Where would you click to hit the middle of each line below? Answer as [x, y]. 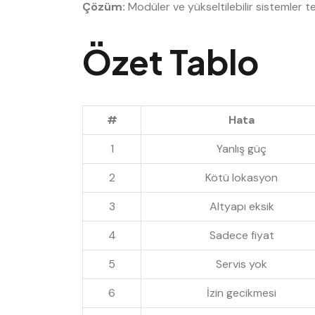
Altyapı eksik [242, 207]
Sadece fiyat [242, 236]
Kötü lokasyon [242, 178]
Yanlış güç [242, 149]
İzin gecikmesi [242, 293]
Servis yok [242, 264]
